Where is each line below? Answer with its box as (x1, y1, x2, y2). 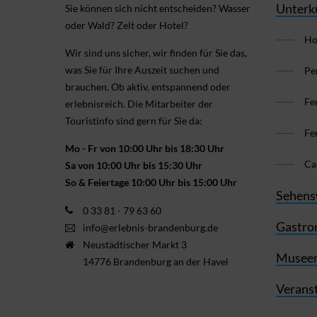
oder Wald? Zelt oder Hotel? (65, 19, 188, 32)
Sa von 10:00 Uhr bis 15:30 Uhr (65, 159, 202, 172)
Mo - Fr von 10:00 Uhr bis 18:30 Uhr (65, 142, 224, 155)
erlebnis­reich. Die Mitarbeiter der (65, 98, 213, 110)
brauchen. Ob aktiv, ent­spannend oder (65, 81, 231, 93)
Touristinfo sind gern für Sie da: (65, 115, 202, 127)
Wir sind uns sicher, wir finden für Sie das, (65, 47, 247, 59)
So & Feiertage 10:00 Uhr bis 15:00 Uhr (65, 176, 237, 189)
